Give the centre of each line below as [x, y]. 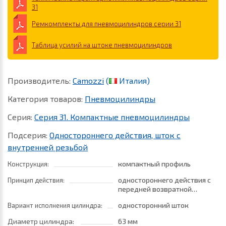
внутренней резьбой [48, 147]
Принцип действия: [36, 180]
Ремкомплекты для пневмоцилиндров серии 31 [106, 23]
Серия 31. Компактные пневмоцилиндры [112, 117]
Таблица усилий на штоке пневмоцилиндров [102, 45]
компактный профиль [154, 164]
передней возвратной [155, 189]
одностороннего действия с [164, 180]
